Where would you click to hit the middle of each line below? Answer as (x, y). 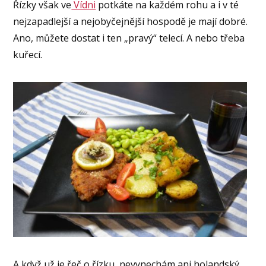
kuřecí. (28, 54)
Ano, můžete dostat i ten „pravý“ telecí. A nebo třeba (129, 38)
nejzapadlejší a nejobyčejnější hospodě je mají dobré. (131, 21)
